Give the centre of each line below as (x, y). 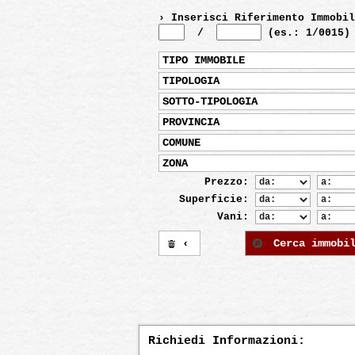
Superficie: (217, 199)
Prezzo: (230, 182)
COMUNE (181, 143)
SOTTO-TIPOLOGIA (210, 101)
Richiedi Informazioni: (227, 341)
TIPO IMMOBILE (204, 60)
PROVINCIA (191, 122)
